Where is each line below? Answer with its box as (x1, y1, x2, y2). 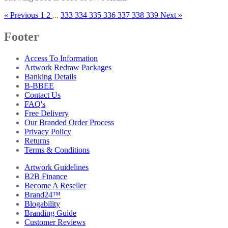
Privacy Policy (24, 127, 71, 136)
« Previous (4, 11, 40, 20)
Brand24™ (24, 190, 61, 199)
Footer (4, 30, 39, 44)
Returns (24, 136, 49, 146)
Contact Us (24, 91, 61, 100)
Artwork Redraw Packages (24, 63, 111, 72)
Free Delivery (24, 109, 69, 118)
